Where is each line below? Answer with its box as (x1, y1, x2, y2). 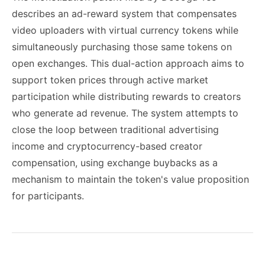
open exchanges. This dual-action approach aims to (12, 57, 244, 69)
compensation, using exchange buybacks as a (12, 157, 218, 169)
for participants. (12, 190, 84, 202)
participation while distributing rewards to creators (12, 91, 241, 102)
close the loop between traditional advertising (12, 124, 219, 135)
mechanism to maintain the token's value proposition (12, 173, 249, 185)
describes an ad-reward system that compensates (12, 8, 237, 20)
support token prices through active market (12, 74, 208, 86)
